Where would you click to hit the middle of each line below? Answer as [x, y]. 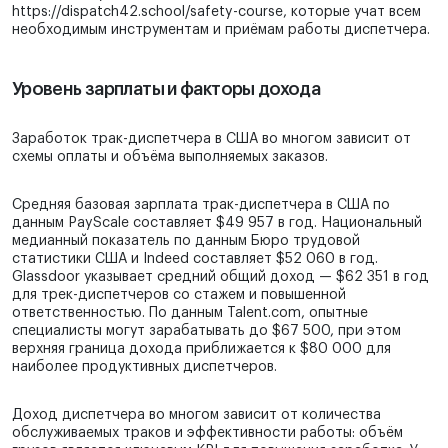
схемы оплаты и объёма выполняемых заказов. [170, 157]
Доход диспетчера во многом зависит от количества [196, 415]
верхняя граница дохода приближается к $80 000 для [201, 349]
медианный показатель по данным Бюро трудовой [186, 241]
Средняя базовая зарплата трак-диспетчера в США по [201, 205]
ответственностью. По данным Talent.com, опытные [190, 313]
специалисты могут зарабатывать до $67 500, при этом [206, 331]
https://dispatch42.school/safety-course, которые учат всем [216, 12]
